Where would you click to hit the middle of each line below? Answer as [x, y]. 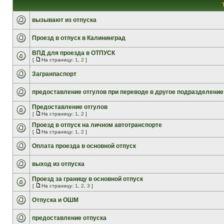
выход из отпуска [58, 164]
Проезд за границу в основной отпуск [87, 179]
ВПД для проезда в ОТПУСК [73, 53]
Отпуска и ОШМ [55, 200]
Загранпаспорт [54, 74]
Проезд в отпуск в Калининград [79, 38]
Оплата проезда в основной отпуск [84, 146]
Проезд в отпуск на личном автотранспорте [97, 125]
